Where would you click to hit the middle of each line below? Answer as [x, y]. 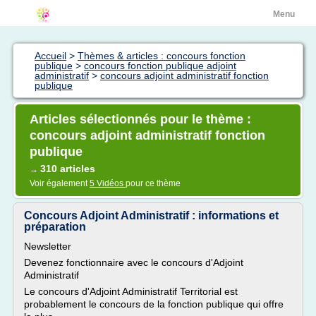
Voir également [60, 183]
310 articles [68, 169]
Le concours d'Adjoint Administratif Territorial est [131, 291]
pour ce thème [153, 183]
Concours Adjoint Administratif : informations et [151, 215]
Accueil [50, 56]
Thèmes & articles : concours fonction [162, 56]
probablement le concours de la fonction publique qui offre [154, 304]
